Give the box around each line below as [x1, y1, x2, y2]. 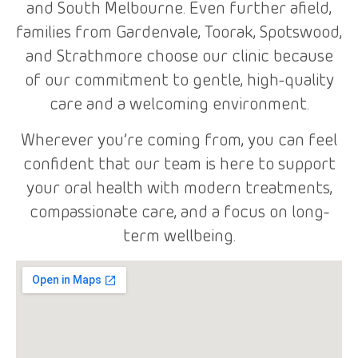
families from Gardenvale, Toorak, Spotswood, [16, 24, 342, 44]
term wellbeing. [122, 227, 236, 247]
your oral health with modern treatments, [26, 179, 332, 199]
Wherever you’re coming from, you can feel [21, 131, 337, 151]
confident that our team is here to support [22, 155, 336, 175]
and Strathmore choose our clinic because [25, 48, 333, 68]
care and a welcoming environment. [49, 96, 309, 116]
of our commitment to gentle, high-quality [24, 72, 334, 92]
